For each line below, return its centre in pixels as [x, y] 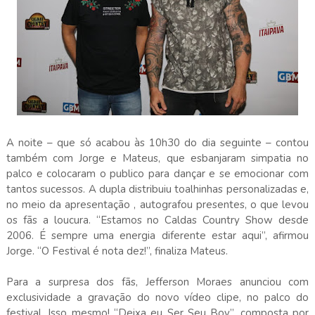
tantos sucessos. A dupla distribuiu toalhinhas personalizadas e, [157, 189]
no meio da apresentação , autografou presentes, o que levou [157, 204]
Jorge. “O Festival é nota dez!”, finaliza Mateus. [117, 251]
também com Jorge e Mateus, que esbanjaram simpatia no [157, 158]
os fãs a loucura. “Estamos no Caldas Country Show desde [157, 220]
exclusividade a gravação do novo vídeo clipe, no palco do [157, 297]
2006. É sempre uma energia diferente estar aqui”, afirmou [157, 235]
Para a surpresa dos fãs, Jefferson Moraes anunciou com [157, 282]
